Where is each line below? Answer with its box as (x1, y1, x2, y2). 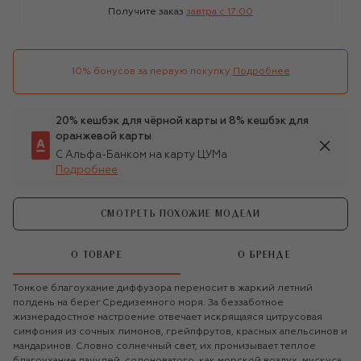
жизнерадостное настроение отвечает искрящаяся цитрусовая (13, 312, 322, 322)
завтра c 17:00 (186, 6, 253, 17)
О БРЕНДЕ (238, 251, 291, 260)
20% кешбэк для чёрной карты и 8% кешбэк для (56, 115, 309, 127)
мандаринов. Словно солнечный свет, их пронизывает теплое (13, 341, 316, 351)
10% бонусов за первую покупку (71, 66, 230, 77)
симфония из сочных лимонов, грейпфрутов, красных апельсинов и (13, 326, 347, 337)
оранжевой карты (56, 131, 151, 142)
